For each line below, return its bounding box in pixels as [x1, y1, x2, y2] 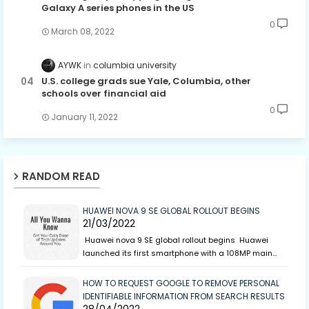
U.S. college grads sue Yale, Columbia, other [41, 74, 251, 88]
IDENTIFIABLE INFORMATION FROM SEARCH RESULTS [83, 290, 285, 303]
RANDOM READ [22, 169, 100, 184]
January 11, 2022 [51, 111, 118, 123]
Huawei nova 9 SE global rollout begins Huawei [83, 235, 268, 246]
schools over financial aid [41, 87, 166, 101]
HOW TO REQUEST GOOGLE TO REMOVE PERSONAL [83, 277, 279, 290]
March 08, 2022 [51, 25, 114, 37]
